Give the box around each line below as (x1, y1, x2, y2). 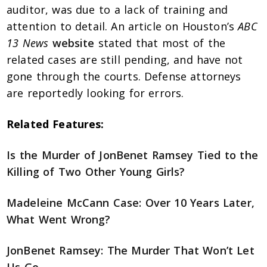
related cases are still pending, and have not (7, 52, 243, 67)
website (52, 36, 95, 51)
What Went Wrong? (7, 212, 111, 227)
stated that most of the (94, 36, 225, 51)
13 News (7, 36, 49, 51)
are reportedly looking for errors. (7, 86, 184, 101)
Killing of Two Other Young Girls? (7, 164, 185, 179)
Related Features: (7, 117, 104, 132)
